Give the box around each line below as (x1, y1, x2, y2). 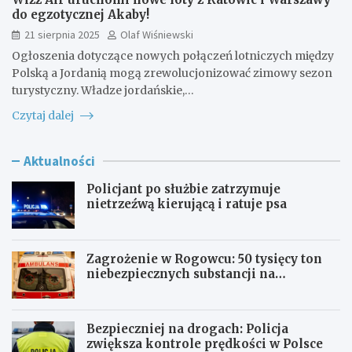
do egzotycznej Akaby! (12, 6, 149, 22)
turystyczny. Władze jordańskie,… (12, 82, 194, 97)
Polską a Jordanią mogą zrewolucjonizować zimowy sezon (12, 65, 332, 80)
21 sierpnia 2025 (24, 27, 100, 42)
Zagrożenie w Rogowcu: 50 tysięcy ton (86, 251, 322, 266)
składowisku (86, 280, 167, 296)
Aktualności (24, 152, 95, 170)
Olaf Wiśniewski (120, 27, 193, 42)
